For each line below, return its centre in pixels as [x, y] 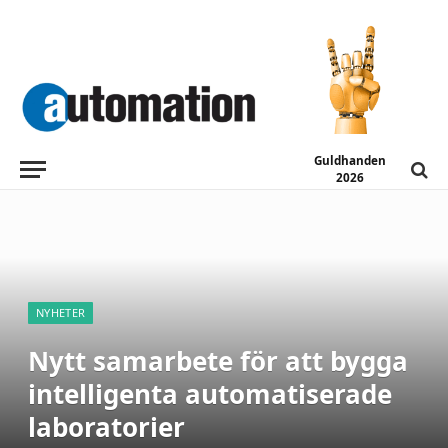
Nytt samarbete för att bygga [218, 361]
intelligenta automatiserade [210, 394]
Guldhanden [350, 159]
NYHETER [61, 312]
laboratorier [106, 427]
